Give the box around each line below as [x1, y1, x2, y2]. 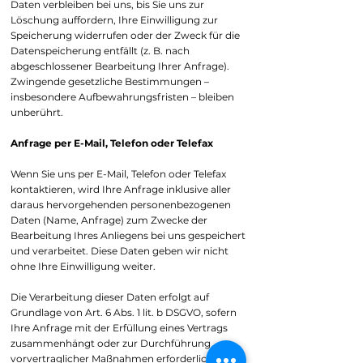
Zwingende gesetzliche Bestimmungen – [11, 75, 209, 88]
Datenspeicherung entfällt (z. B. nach [11, 45, 190, 57]
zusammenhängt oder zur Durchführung [11, 337, 211, 349]
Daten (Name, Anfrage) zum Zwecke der [11, 214, 207, 226]
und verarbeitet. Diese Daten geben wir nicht [11, 245, 228, 257]
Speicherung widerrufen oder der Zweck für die [11, 29, 240, 41]
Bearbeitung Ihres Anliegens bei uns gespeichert [11, 229, 246, 241]
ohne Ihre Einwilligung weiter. [11, 260, 156, 272]
